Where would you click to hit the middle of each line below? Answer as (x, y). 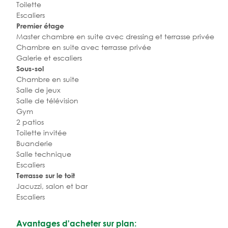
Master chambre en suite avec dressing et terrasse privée (115, 36)
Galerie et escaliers (49, 58)
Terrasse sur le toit (46, 175)
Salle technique (44, 154)
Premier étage (40, 25)
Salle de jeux (38, 90)
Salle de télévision (47, 100)
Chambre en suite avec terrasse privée (84, 47)
